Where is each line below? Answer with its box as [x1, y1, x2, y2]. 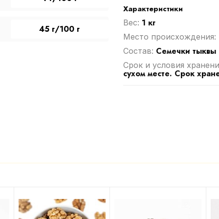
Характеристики [123, 3, 183, 14]
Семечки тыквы [155, 45, 216, 57]
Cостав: [123, 46, 156, 56]
